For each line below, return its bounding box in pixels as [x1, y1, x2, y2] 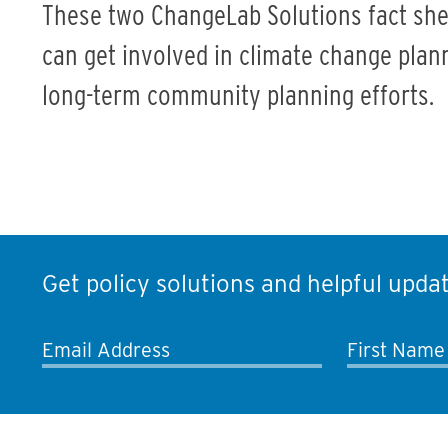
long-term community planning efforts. [42, 77, 434, 112]
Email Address [42, 337, 170, 362]
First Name [347, 337, 445, 362]
